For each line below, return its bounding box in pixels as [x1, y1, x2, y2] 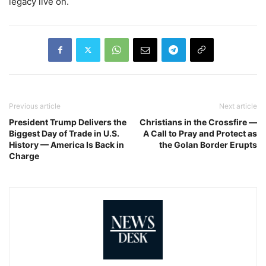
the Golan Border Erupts [159, 139, 257, 150]
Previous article [9, 101, 61, 110]
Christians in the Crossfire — [140, 116, 257, 127]
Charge [9, 150, 39, 161]
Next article [219, 101, 257, 110]
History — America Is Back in [9, 139, 124, 150]
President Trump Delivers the [9, 116, 126, 127]
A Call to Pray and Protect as [143, 128, 257, 138]
